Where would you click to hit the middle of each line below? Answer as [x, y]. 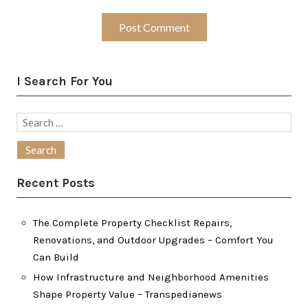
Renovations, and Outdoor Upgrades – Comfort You [153, 240]
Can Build [56, 257]
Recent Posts [56, 183]
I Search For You [65, 81]
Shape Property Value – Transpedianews [128, 294]
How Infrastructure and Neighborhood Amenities [151, 277]
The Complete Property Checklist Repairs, [132, 223]
